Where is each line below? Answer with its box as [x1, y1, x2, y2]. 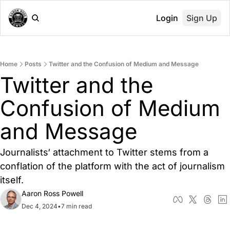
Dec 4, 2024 [22, 202, 57, 210]
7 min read [61, 202, 92, 210]
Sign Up [186, 13, 217, 23]
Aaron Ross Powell [22, 189, 83, 198]
